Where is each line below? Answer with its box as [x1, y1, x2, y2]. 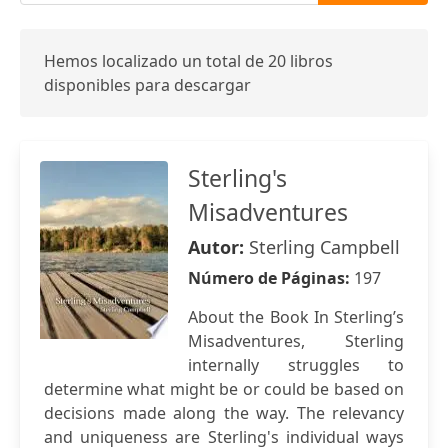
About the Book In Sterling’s [188, 306, 404, 328]
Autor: [188, 235, 249, 259]
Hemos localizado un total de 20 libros [44, 50, 333, 72]
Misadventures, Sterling [188, 330, 404, 352]
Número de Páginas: [188, 267, 354, 289]
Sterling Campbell [249, 235, 400, 259]
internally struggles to [188, 354, 404, 376]
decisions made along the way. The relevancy [44, 402, 404, 424]
